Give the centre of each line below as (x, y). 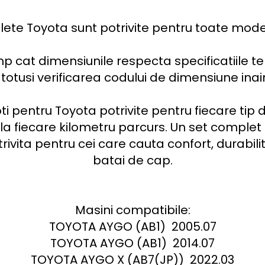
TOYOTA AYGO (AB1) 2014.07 (132, 243)
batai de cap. (132, 160)
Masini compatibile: (132, 210)
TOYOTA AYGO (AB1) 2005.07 (132, 227)
